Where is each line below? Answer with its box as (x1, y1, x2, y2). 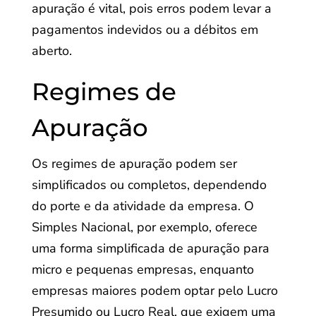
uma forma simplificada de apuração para (31, 240, 269, 257)
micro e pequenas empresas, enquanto (31, 261, 254, 278)
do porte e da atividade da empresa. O (31, 197, 254, 214)
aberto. (31, 42, 72, 59)
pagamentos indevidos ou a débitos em (31, 21, 258, 38)
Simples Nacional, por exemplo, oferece (31, 219, 257, 236)
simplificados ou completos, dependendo (31, 176, 267, 193)
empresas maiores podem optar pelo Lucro (31, 282, 278, 299)
